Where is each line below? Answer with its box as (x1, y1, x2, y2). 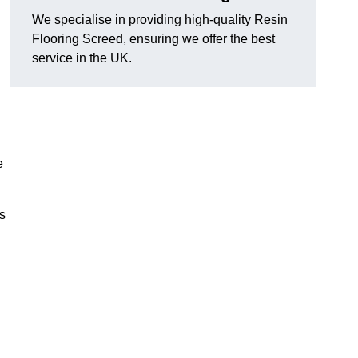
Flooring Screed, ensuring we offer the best (32, 32, 275, 46)
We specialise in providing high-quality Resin (32, 13, 288, 27)
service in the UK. (32, 51, 132, 66)
